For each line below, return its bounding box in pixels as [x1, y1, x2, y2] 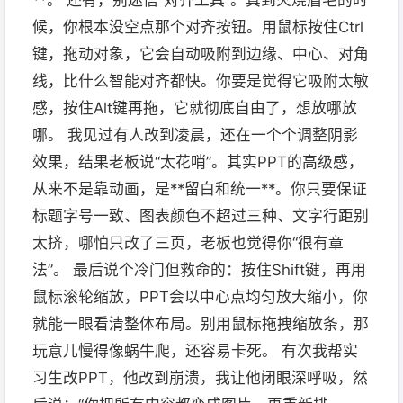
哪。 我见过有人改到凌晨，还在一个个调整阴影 [32, 126, 358, 144]
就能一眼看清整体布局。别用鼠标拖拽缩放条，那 [32, 315, 369, 333]
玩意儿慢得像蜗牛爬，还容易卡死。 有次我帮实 [32, 342, 358, 360]
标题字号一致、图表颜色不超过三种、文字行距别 [32, 207, 369, 225]
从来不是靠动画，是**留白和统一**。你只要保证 [32, 180, 367, 198]
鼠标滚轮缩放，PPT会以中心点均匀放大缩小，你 [32, 288, 368, 306]
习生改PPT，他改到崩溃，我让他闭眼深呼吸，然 [32, 369, 368, 387]
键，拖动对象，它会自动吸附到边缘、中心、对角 [32, 45, 369, 63]
